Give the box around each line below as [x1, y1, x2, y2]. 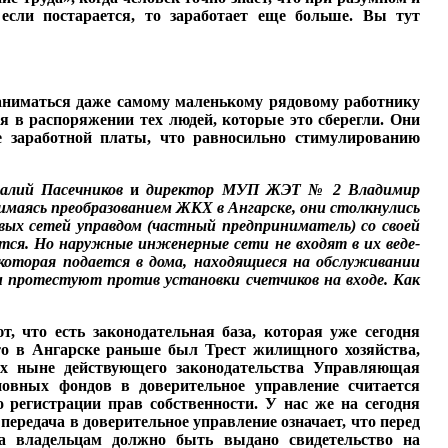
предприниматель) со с [221, 217, 390, 234]
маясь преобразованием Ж [5, 199, 191, 216]
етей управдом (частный [36, 217, 222, 234]
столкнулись [330, 199, 421, 216]
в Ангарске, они [216, 199, 331, 216]
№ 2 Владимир [307, 181, 421, 198]
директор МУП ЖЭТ [146, 181, 308, 198]
